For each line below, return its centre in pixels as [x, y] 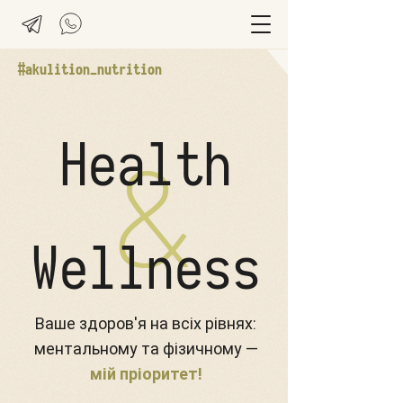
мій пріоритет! [146, 374]
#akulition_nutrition [90, 69]
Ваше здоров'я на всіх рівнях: [146, 323]
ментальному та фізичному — [146, 349]
